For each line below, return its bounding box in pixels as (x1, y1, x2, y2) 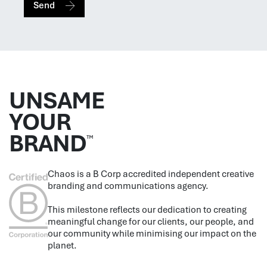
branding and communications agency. (48, 179, 209, 192)
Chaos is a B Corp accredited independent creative (48, 167, 254, 180)
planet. (48, 239, 77, 252)
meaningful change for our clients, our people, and (48, 215, 254, 228)
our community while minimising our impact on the (48, 227, 256, 240)
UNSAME (9, 84, 105, 116)
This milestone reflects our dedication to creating (48, 203, 247, 216)
